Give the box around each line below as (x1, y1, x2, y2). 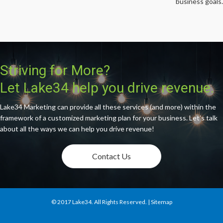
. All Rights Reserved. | (91, 198, 151, 206)
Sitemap (150, 198, 172, 206)
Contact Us (92, 151, 131, 161)
